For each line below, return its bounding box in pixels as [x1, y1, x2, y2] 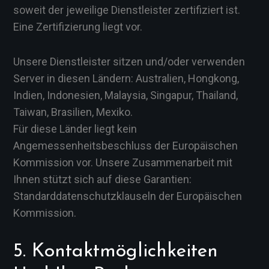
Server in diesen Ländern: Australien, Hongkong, [13, 72, 239, 85]
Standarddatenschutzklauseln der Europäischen [13, 190, 242, 202]
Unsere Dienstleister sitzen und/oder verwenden [13, 55, 245, 68]
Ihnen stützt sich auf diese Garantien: [13, 173, 192, 186]
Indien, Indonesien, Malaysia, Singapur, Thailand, [13, 89, 238, 101]
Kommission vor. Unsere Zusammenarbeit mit [13, 156, 232, 169]
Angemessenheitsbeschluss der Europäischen [13, 139, 238, 152]
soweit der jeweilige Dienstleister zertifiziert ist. [13, 4, 240, 16]
